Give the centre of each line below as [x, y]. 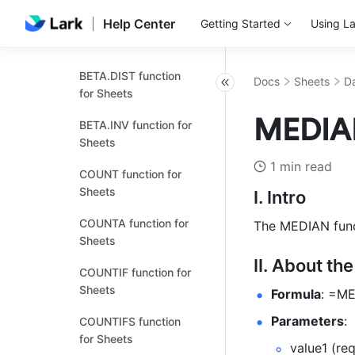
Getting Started [240, 23]
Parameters [307, 321]
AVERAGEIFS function [136, 27]
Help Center [139, 24]
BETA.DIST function [130, 76]
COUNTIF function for [135, 272]
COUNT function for [130, 174]
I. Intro [280, 197]
